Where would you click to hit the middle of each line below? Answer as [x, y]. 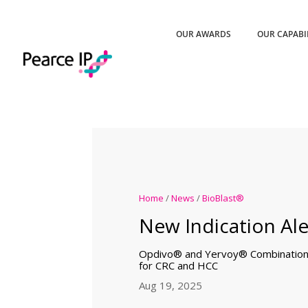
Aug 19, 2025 [170, 285]
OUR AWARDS [204, 34]
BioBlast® [223, 198]
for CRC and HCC [178, 265]
